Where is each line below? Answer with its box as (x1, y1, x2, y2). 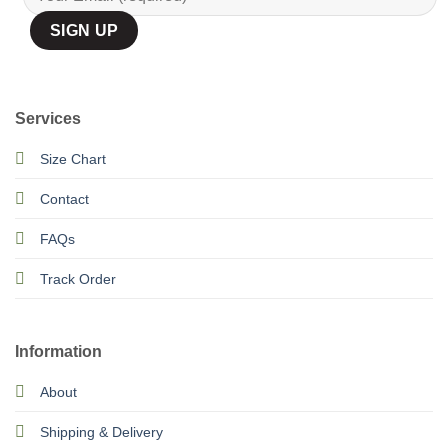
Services (14, 110, 81, 127)
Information (14, 343, 102, 361)
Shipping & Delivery (39, 424, 163, 441)
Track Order (39, 271, 116, 287)
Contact (39, 191, 89, 207)
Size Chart (39, 151, 106, 167)
